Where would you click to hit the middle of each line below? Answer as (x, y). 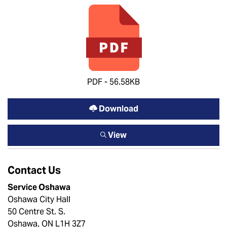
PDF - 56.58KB (113, 82)
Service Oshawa (39, 187)
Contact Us (34, 170)
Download (118, 109)
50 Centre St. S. (36, 212)
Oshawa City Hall (39, 199)
